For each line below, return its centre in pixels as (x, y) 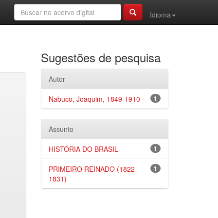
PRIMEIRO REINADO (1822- (93, 169)
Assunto (61, 129)
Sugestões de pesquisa (100, 57)
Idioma (160, 15)
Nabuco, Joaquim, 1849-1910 (94, 99)
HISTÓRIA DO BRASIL (83, 149)
